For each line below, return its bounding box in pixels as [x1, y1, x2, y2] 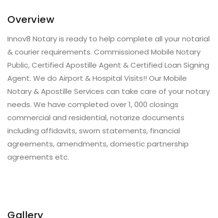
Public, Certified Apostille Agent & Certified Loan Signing [7, 60, 209, 70]
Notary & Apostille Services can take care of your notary [7, 86, 210, 96]
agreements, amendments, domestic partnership [7, 139, 189, 149]
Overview [7, 13, 54, 26]
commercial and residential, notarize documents [7, 112, 184, 123]
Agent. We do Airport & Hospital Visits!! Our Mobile [7, 73, 187, 83]
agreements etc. [7, 152, 69, 162]
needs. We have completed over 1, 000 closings [7, 99, 179, 109]
